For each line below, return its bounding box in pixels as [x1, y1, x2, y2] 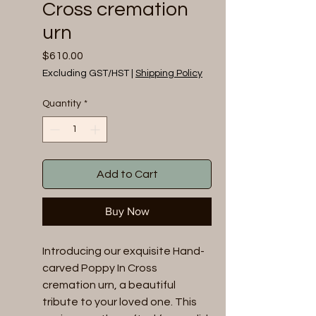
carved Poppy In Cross [42, 262, 157, 274]
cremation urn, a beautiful [42, 279, 176, 291]
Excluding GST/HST [42, 68, 129, 78]
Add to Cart [96, 169, 158, 180]
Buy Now [104, 205, 150, 217]
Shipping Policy [135, 68, 202, 78]
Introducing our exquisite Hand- [42, 245, 205, 257]
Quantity [42, 99, 81, 109]
